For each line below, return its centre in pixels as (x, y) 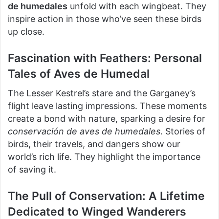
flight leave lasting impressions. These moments (107, 106)
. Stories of (183, 131)
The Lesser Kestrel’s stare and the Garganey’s (102, 93)
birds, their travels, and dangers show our (94, 144)
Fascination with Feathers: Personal (105, 58)
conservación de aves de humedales (84, 131)
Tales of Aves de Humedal (79, 74)
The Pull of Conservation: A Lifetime (106, 196)
